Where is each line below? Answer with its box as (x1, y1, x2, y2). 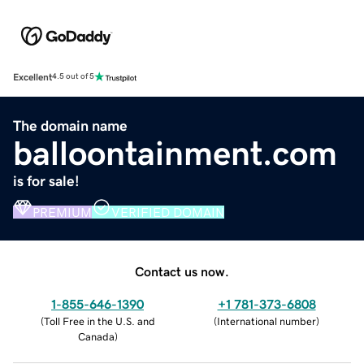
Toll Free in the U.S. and (43, 315, 155, 327)
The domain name (13, 118, 128, 133)
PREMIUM (32, 205, 92, 219)
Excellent (13, 71, 52, 82)
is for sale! (13, 173, 80, 188)
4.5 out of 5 (52, 72, 94, 81)
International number (217, 315, 316, 327)
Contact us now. (135, 264, 229, 278)
